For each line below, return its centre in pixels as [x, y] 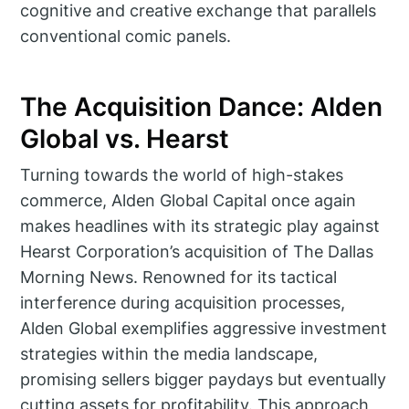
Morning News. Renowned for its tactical [179, 278]
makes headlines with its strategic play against [200, 226]
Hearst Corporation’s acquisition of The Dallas [197, 252]
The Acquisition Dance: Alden [202, 106]
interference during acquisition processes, [183, 303]
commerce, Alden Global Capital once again [189, 201]
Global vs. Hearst [125, 138]
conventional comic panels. [126, 37]
